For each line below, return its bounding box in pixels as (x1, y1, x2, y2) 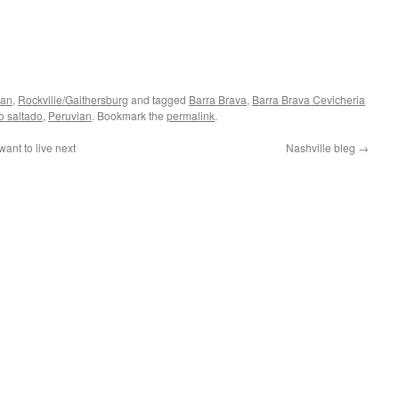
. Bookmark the (92, 108, 167, 123)
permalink (167, 108, 215, 123)
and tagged (128, 92, 189, 107)
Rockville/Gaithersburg (18, 92, 128, 107)
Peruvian (48, 108, 92, 123)
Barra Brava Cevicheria (252, 92, 365, 107)
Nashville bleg (286, 140, 358, 155)
